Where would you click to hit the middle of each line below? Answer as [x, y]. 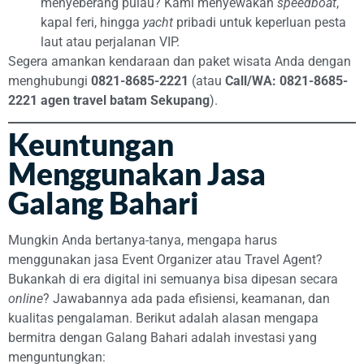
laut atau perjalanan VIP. [110, 41]
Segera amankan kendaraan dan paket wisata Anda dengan [180, 61]
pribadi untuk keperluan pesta [260, 22]
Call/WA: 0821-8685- [286, 80]
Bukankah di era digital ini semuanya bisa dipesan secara [173, 279]
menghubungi [50, 80]
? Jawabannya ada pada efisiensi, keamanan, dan [186, 299]
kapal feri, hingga [92, 22]
